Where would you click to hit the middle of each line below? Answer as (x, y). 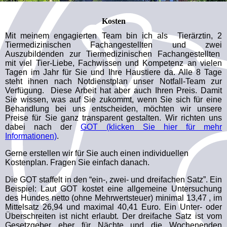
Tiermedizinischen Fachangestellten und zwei (113, 45)
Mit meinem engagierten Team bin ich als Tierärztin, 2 (113, 36)
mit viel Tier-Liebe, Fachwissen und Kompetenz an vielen (113, 63)
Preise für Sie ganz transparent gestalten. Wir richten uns (113, 118)
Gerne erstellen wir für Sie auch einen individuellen (97, 154)
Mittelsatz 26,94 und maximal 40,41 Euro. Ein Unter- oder (113, 207)
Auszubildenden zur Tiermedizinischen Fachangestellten (113, 54)
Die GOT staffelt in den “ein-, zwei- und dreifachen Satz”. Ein (113, 180)
